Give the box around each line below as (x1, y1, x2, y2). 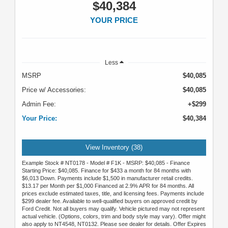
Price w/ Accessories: (22, 86, 86, 94)
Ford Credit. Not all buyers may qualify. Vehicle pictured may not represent (22, 205, 205, 212)
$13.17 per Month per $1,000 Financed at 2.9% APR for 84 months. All (22, 182, 194, 189)
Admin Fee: (22, 100, 56, 108)
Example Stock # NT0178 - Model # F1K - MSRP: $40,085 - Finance (22, 159, 190, 166)
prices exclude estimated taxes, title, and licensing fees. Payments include (22, 190, 204, 196)
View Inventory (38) (85, 144, 142, 152)
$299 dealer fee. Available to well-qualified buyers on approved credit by (22, 197, 197, 204)
